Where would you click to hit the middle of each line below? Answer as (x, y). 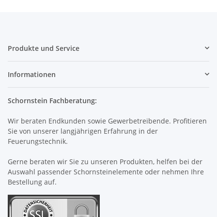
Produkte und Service (44, 48)
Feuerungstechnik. (38, 141)
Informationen (32, 74)
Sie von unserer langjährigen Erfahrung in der (83, 131)
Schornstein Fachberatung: (52, 100)
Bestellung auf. (32, 182)
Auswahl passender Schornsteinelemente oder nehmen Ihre (106, 171)
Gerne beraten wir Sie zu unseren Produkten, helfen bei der (105, 161)
